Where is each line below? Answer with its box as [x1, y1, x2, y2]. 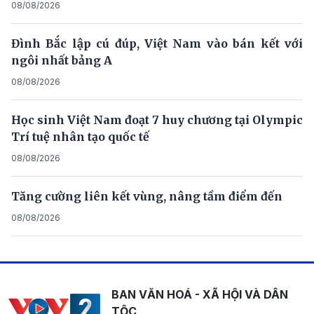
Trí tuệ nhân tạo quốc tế [11, 130, 149, 144]
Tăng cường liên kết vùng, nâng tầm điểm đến [11, 189, 282, 204]
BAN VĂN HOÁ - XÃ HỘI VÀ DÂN [111, 287, 288, 302]
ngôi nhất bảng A [11, 53, 112, 68]
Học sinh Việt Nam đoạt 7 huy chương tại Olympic [11, 113, 303, 128]
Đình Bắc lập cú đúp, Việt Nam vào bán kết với [11, 36, 303, 51]
